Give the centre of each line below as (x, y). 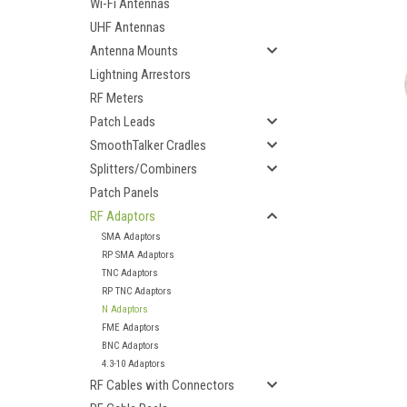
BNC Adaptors (130, 346)
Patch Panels (124, 193)
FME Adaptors (131, 328)
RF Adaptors (123, 216)
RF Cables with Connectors (162, 385)
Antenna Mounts (134, 51)
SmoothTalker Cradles (148, 145)
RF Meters (117, 98)
